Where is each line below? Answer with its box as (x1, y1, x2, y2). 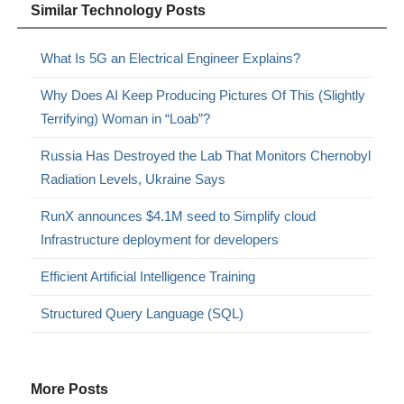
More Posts (31, 381, 109, 398)
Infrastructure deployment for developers (41, 232, 280, 248)
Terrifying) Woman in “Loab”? (41, 111, 211, 127)
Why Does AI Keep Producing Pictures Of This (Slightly (41, 87, 366, 104)
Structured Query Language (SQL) (41, 306, 244, 322)
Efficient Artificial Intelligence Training (41, 269, 256, 285)
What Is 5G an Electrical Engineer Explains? (41, 50, 301, 67)
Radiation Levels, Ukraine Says (41, 171, 226, 188)
